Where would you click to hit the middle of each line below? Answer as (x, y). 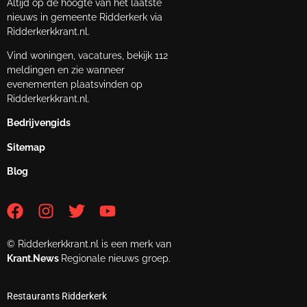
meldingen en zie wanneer (66, 70)
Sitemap (26, 147)
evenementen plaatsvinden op (75, 85)
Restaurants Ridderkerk (57, 296)
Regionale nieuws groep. (116, 258)
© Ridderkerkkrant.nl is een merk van (89, 244)
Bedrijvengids (39, 123)
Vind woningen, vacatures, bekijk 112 (87, 56)
